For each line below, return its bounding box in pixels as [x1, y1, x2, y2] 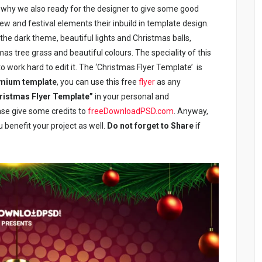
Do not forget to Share [107, 121, 194, 131]
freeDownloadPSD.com [88, 106, 174, 116]
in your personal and [93, 92, 169, 102]
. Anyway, [174, 106, 208, 116]
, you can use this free [57, 77, 139, 87]
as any [155, 77, 181, 87]
